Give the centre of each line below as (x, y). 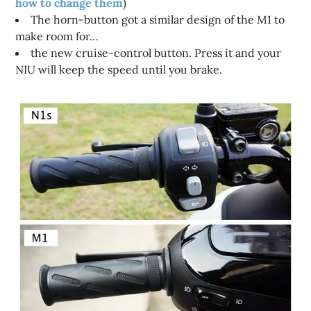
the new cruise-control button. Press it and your (156, 52)
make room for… (57, 36)
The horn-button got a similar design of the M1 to (158, 19)
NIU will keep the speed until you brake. (119, 69)
